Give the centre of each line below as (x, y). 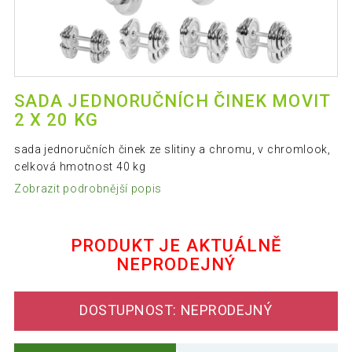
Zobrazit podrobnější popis (88, 188)
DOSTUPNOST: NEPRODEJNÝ (176, 310)
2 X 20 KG (56, 120)
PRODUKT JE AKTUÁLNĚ (176, 245)
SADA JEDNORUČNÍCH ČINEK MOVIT (172, 101)
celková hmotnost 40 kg (80, 167)
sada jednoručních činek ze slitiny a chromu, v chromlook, (172, 150)
